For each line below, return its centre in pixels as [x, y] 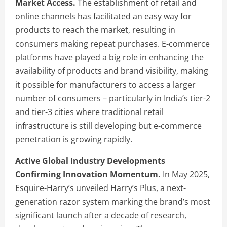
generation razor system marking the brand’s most [113, 201]
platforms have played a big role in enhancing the [109, 57]
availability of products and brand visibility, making [112, 71]
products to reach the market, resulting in [95, 30]
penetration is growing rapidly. [74, 139]
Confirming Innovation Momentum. [88, 174]
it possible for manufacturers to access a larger [105, 84]
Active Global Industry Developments [90, 160]
